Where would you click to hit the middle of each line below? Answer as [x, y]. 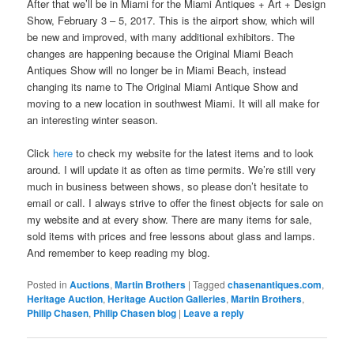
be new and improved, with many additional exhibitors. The [161, 37]
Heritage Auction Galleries [167, 299]
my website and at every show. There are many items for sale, [170, 220]
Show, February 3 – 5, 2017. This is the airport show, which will [171, 21]
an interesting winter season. [93, 120]
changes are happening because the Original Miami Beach [160, 54]
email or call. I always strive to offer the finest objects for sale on [175, 203]
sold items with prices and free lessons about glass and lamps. [171, 236]
